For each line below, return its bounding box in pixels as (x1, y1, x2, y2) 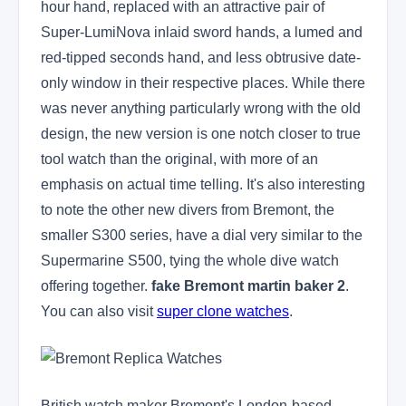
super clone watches (157, 304, 289, 319)
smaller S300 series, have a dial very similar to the (41, 227, 362, 243)
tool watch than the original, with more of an (41, 151, 318, 167)
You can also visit (41, 304, 157, 319)
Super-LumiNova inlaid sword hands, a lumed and (41, 24, 362, 40)
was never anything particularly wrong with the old (41, 101, 361, 116)
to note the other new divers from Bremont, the (41, 202, 334, 217)
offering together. (41, 278, 151, 294)
